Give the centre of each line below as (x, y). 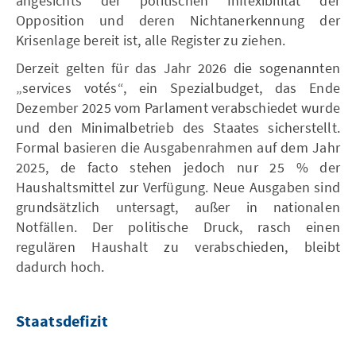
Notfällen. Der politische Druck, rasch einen (178, 226)
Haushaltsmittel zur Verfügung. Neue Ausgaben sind (178, 187)
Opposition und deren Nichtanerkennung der (178, 20)
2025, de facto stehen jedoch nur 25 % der (178, 167)
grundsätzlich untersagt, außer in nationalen (178, 207)
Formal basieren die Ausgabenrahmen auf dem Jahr (178, 147)
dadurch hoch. (60, 266)
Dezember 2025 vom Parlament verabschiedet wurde (178, 107)
